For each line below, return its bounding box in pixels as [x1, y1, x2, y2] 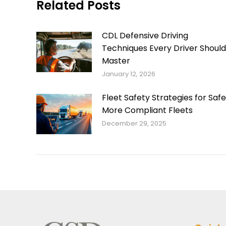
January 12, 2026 [102, 69, 155, 79]
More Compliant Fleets [102, 104, 193, 116]
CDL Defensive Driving [102, 29, 188, 41]
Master [102, 54, 130, 67]
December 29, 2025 [102, 118, 166, 128]
